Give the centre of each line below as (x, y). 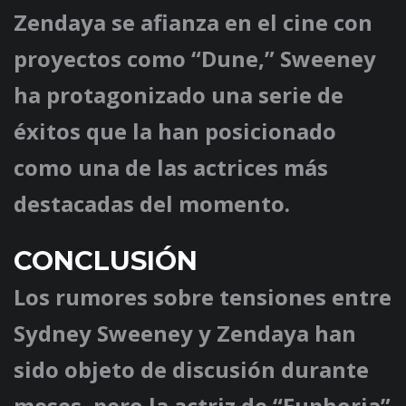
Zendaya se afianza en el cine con (193, 23)
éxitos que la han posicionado (175, 131)
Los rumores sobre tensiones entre (203, 297)
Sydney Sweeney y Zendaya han (185, 333)
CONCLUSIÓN (106, 261)
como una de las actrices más (171, 168)
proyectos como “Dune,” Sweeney (195, 59)
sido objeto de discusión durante (191, 370)
